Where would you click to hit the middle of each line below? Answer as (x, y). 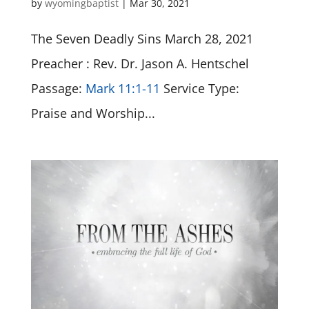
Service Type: (199, 88)
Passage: (58, 88)
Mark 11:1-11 (122, 88)
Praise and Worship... (93, 113)
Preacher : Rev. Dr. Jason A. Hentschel (140, 63)
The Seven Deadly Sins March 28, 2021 (142, 38)
